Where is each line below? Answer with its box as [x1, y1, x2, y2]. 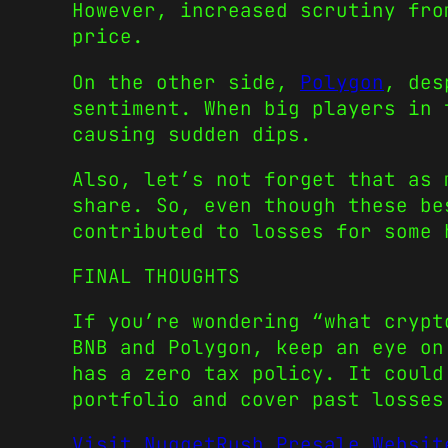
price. [72, 23, 144, 50]
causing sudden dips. [72, 120, 312, 147]
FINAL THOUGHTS [72, 263, 240, 290]
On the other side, [72, 68, 300, 95]
